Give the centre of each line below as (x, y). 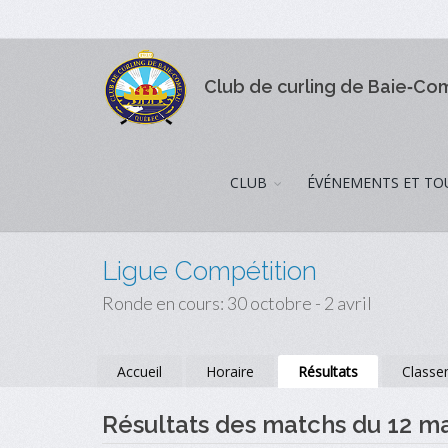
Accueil (139, 371)
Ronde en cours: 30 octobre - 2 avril (237, 303)
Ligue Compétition (209, 271)
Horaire (230, 371)
